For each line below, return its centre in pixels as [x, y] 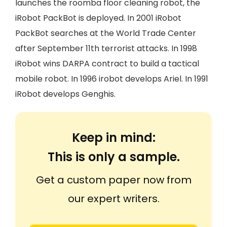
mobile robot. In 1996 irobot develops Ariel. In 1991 [112, 79]
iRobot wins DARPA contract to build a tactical [107, 64]
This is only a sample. [113, 157]
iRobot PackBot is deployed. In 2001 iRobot [98, 18]
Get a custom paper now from [113, 180]
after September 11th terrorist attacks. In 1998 [106, 48]
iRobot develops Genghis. [65, 94]
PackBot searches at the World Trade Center [106, 33]
